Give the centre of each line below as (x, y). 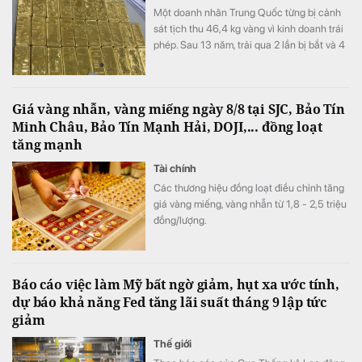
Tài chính (175, 169)
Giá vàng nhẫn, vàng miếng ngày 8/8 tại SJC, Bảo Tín (179, 109)
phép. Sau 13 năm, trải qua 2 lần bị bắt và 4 (249, 45)
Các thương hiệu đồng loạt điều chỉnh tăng (249, 188)
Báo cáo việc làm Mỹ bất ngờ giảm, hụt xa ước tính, (176, 285)
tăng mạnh (47, 145)
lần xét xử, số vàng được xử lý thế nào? (238, 61)
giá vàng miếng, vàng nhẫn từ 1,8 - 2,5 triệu (250, 204)
